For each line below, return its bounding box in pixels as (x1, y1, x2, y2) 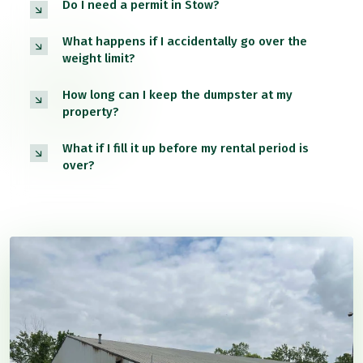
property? (62, 105, 119, 120)
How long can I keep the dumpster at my (62, 88, 293, 103)
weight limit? (62, 51, 135, 66)
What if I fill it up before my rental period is (62, 141, 309, 156)
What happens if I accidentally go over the (62, 34, 307, 49)
